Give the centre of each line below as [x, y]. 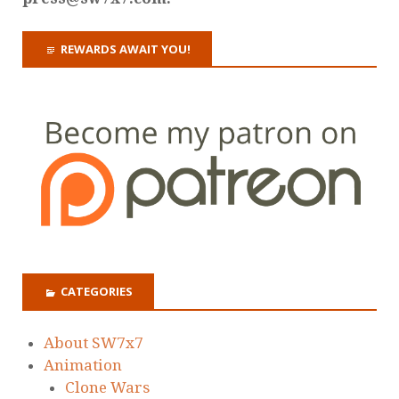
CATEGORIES [97, 292]
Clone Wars [107, 387]
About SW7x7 [94, 342]
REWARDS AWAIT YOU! [126, 49]
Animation [83, 365]
